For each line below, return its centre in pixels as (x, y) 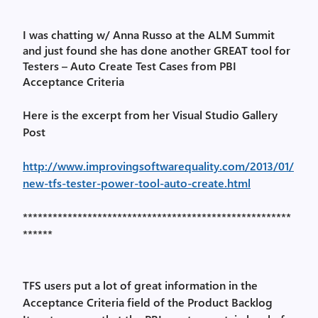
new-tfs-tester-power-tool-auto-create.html (137, 183)
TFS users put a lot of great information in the (140, 285)
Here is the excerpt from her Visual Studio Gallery (150, 115)
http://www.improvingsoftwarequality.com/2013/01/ (158, 166)
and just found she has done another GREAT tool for (157, 50)
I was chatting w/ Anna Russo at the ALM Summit (149, 34)
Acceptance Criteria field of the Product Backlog (148, 302)
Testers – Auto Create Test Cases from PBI (130, 66)
